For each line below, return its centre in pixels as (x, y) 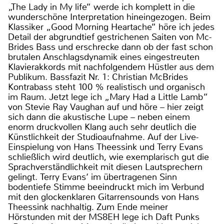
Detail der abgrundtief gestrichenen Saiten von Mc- (110, 37)
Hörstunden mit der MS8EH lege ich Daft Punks (104, 217)
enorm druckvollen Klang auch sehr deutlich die (102, 127)
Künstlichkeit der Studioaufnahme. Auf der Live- (103, 137)
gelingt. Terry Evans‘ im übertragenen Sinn (92, 177)
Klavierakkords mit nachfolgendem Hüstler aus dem (111, 67)
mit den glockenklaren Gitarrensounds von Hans (103, 197)
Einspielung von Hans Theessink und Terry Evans (105, 147)
